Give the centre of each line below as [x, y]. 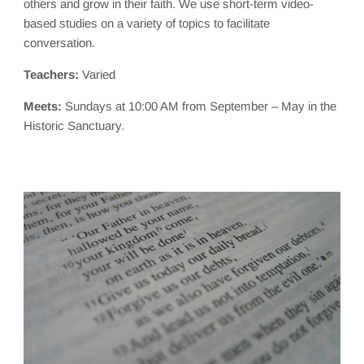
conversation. [60, 42]
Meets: [43, 106]
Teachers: [52, 74]
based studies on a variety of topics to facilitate [147, 23]
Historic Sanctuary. [74, 125]
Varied [97, 74]
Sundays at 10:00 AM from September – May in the [199, 106]
